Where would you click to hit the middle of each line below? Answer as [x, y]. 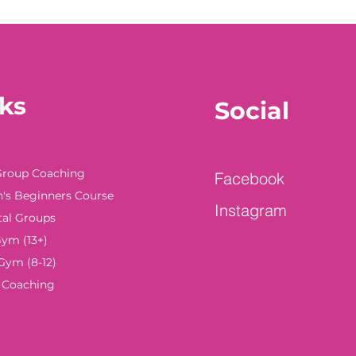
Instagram [250, 210]
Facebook [249, 178]
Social [252, 111]
